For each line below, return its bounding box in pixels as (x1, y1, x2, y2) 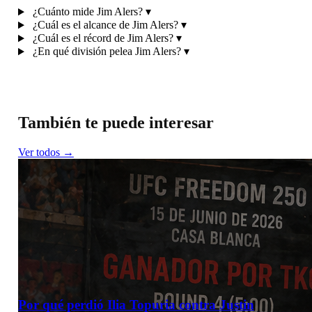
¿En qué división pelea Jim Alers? (32, 45, 181, 58)
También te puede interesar (17, 114, 214, 132)
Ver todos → (17, 146, 74, 159)
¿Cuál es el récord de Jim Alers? (32, 32, 173, 45)
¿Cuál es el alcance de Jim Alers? (32, 19, 178, 31)
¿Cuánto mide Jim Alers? (32, 6, 143, 18)
